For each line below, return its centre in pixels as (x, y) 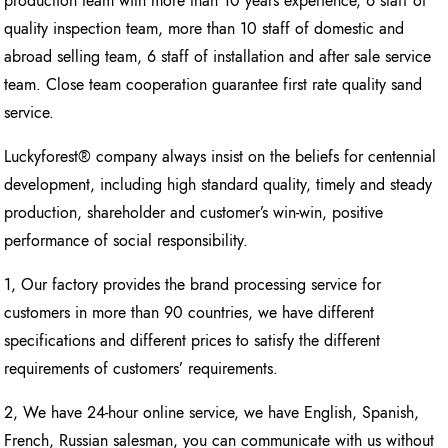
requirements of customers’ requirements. (141, 369)
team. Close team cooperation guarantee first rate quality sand (213, 85)
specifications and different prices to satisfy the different (192, 341)
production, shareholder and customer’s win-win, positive (194, 213)
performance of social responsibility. (126, 241)
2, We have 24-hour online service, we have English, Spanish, (212, 413)
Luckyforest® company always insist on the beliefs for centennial (220, 157)
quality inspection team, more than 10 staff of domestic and (204, 29)
